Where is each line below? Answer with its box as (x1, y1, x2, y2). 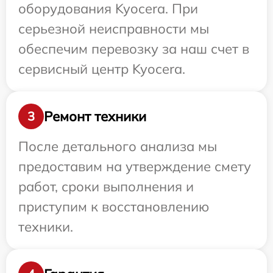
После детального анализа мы (18, 138, 217, 155)
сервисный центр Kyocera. (18, 60, 185, 77)
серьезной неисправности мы (18, 20, 209, 37)
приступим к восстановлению (18, 198, 209, 215)
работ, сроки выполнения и (18, 178, 194, 195)
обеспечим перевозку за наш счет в (18, 40, 249, 57)
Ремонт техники (44, 107, 146, 125)
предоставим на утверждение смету (18, 158, 251, 175)
